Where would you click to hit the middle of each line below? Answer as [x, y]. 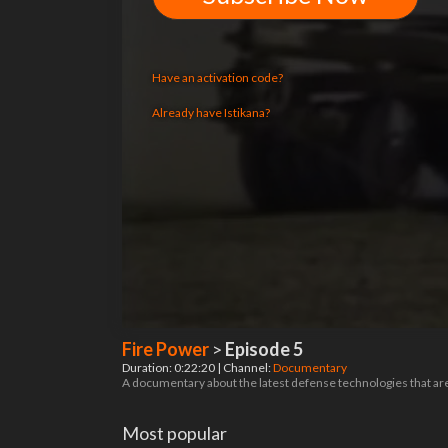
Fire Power [165, 349]
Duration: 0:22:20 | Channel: [197, 367]
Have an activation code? [217, 77]
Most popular [174, 433]
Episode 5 [264, 349]
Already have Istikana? [211, 112]
